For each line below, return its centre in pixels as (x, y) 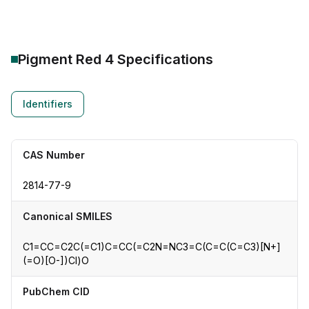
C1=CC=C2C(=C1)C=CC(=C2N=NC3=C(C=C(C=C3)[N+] (152, 247)
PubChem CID (56, 291)
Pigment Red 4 (66, 59)
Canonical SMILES (68, 216)
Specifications (163, 59)
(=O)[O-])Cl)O (56, 260)
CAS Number (54, 155)
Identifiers (48, 104)
